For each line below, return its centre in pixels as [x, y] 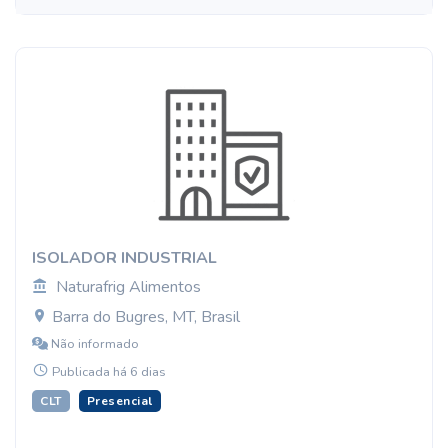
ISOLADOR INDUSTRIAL [124, 258]
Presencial [119, 401]
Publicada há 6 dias [109, 372]
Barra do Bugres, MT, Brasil [144, 317]
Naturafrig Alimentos [128, 287]
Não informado [93, 344]
